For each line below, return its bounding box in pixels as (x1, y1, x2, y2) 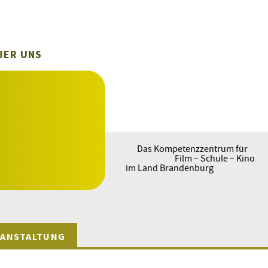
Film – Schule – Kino (175, 152, 255, 164)
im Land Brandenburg (126, 162, 214, 173)
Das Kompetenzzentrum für (137, 142, 248, 154)
